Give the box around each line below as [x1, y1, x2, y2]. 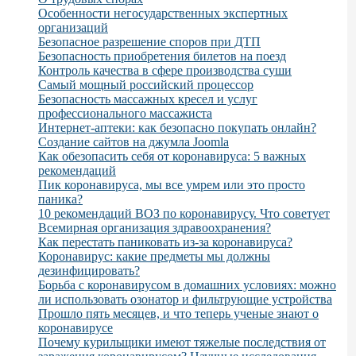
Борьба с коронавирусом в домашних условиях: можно [38, 278, 336, 292]
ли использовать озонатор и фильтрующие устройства [38, 292, 332, 307]
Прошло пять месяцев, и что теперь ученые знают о [38, 307, 319, 321]
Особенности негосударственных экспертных [38, 6, 288, 21]
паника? [38, 192, 83, 207]
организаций [38, 21, 108, 35]
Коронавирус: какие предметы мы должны [38, 250, 270, 264]
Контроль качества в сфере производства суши [38, 64, 292, 78]
